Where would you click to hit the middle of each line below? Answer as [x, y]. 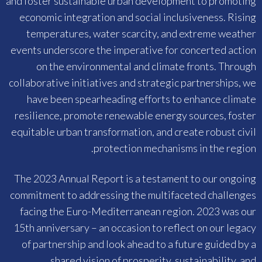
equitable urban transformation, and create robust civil [134, 132]
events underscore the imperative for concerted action [133, 50]
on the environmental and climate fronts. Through [146, 66]
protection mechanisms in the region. [175, 148]
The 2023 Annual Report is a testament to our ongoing [135, 179]
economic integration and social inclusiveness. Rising [138, 17]
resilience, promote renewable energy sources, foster [135, 116]
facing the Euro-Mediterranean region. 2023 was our [138, 211]
